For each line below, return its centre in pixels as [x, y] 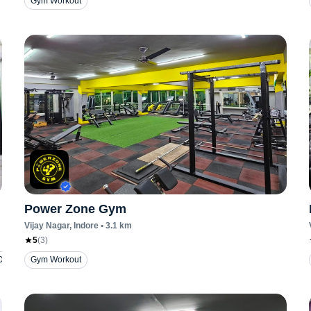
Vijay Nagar [47, 226]
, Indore [84, 226]
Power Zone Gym [75, 209]
